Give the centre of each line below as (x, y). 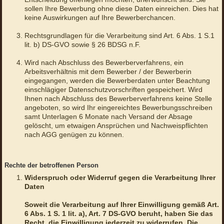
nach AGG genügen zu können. (74, 135)
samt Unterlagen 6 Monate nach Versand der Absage (108, 117)
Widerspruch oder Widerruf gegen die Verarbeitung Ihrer (120, 178)
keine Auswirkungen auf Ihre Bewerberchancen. (100, 18)
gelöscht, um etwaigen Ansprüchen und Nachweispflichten (116, 126)
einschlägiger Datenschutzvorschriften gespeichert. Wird (113, 90)
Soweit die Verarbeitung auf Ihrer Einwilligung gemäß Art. (121, 205)
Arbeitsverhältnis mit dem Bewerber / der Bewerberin (108, 72)
